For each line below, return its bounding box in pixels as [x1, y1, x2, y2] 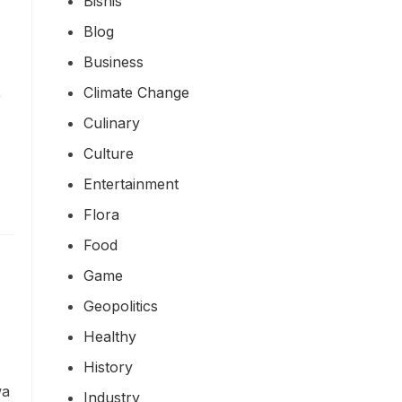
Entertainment [83, 174, 179, 193]
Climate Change [83, 83, 189, 101]
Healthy [83, 327, 136, 345]
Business [83, 52, 144, 71]
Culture [83, 144, 134, 162]
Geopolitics [83, 296, 158, 315]
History [83, 357, 133, 376]
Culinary [83, 113, 140, 132]
